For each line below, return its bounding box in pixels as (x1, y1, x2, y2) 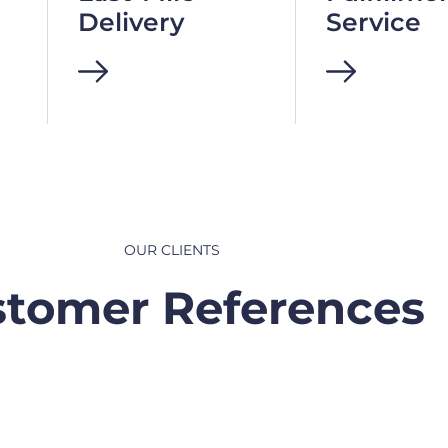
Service (326, 6, 421, 37)
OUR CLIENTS (124, 241, 220, 259)
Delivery (78, 6, 184, 37)
